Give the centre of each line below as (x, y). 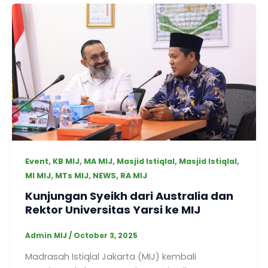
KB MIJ (66, 161)
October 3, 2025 (105, 236)
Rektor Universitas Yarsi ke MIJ (112, 210)
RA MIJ (133, 175)
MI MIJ (38, 175)
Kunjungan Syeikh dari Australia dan (129, 196)
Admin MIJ (47, 236)
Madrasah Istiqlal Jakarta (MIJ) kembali (110, 257)
